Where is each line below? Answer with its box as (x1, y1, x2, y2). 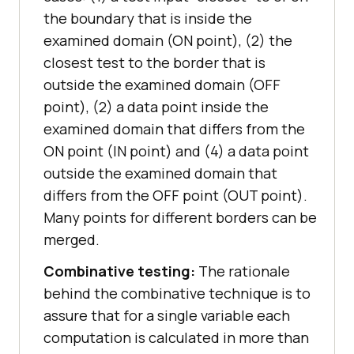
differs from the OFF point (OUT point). (43, 186, 307, 205)
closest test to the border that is (43, 53, 265, 73)
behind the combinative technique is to (43, 284, 311, 303)
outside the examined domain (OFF (43, 75, 281, 95)
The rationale (195, 262, 290, 281)
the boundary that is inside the (43, 9, 252, 28)
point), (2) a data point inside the (43, 97, 269, 117)
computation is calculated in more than (43, 328, 309, 348)
